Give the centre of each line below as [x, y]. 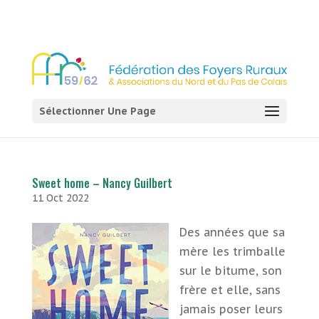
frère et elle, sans [230, 290]
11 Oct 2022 [60, 198]
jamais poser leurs [231, 309]
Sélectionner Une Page [97, 111]
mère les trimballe [232, 251]
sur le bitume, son [230, 271]
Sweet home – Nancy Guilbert [102, 183]
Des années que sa [232, 232]
